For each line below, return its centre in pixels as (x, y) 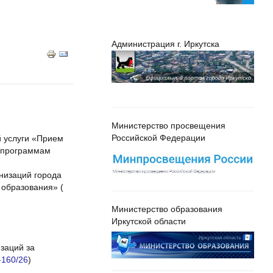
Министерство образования (167, 210)
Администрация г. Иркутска (165, 44)
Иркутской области (148, 222)
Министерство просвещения (168, 126)
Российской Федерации (158, 138)
